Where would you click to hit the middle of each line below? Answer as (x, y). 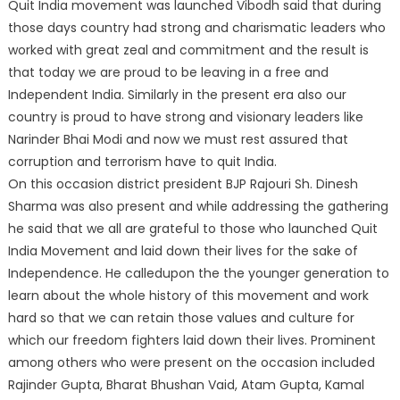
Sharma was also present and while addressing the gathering (198, 207)
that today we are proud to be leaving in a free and (168, 73)
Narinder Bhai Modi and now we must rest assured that (178, 140)
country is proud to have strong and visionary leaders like (185, 117)
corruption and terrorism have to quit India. (142, 162)
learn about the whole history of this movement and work (188, 296)
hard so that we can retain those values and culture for (181, 318)
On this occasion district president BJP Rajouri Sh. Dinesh (183, 184)
